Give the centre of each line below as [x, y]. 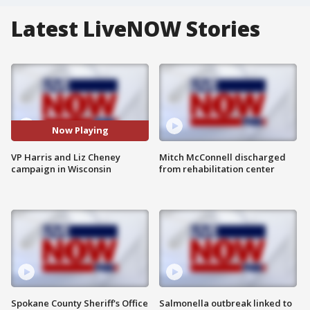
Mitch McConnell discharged [222, 157]
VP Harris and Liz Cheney [66, 157]
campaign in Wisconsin [61, 168]
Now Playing [80, 130]
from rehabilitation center [217, 168]
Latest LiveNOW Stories [136, 29]
